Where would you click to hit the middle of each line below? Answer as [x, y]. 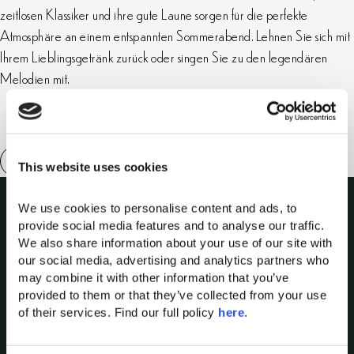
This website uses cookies [93, 167]
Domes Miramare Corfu [110, 332]
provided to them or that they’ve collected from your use [172, 295]
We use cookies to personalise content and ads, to [158, 208]
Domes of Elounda [98, 311]
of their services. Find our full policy [118, 312]
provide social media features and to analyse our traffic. [171, 225]
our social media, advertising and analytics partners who [173, 260]
